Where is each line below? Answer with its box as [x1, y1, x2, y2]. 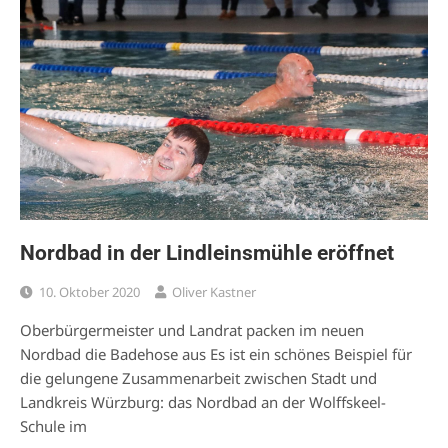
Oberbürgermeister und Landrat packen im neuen [20, 319, 364, 340]
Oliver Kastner [172, 282, 256, 301]
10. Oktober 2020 [39, 282, 140, 301]
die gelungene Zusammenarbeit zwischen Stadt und [20, 367, 377, 388]
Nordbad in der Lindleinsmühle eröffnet [20, 240, 394, 265]
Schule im [20, 415, 87, 436]
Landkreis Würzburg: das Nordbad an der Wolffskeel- [20, 391, 386, 412]
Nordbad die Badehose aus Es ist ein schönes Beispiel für [20, 343, 412, 364]
